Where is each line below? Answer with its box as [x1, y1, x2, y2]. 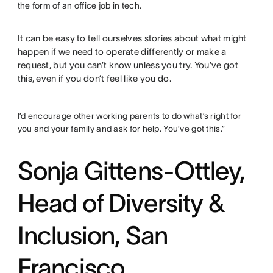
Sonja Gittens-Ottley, [17, 156, 246, 185]
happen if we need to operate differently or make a [17, 46, 227, 57]
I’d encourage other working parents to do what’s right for [17, 110, 241, 121]
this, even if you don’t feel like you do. [17, 73, 171, 83]
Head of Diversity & [17, 188, 225, 217]
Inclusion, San [17, 221, 168, 249]
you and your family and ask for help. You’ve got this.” [17, 123, 225, 133]
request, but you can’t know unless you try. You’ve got [17, 59, 238, 70]
